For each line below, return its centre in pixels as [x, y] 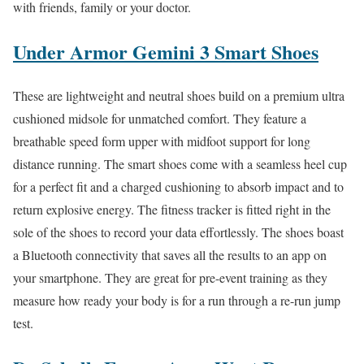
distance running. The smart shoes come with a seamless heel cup [180, 164]
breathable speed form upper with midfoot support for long [162, 141]
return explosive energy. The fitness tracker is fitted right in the [172, 210]
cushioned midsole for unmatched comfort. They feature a [160, 119]
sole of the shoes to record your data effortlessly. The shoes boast [178, 232]
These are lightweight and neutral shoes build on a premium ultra [179, 96]
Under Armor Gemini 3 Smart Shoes [166, 51]
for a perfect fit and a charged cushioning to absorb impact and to [178, 187]
